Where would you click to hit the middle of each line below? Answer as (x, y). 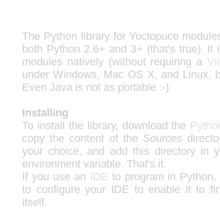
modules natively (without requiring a (115, 62)
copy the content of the (82, 138)
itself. (35, 202)
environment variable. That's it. (94, 164)
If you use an (56, 177)
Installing (45, 113)
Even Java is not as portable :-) (96, 87)
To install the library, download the (106, 125)
